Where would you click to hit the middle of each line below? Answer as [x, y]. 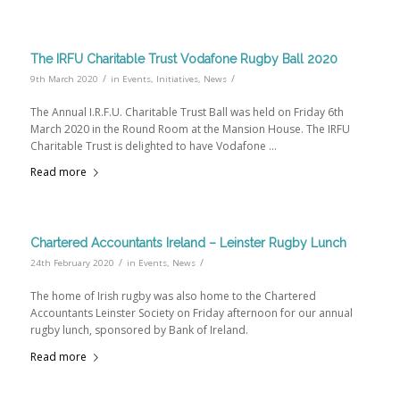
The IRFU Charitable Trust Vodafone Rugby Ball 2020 [183, 58]
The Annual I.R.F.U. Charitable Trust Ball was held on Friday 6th [187, 112]
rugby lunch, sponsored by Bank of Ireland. [139, 330]
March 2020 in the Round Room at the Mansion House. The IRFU [190, 129]
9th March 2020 [64, 79]
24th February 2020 [72, 263]
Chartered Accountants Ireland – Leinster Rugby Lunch [188, 243]
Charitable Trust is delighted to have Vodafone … [153, 146]
